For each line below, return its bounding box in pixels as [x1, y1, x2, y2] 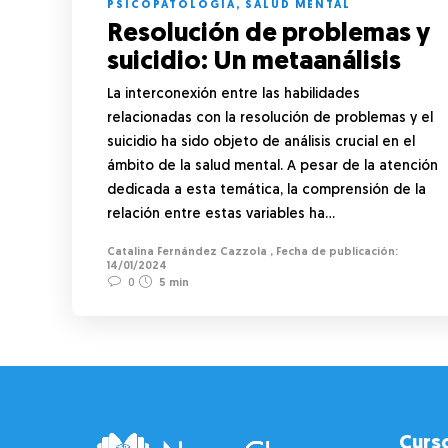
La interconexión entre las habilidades [107, 86, 360, 102]
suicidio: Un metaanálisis [107, 48, 406, 76]
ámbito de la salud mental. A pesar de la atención [107, 158, 438, 174]
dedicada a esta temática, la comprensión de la [107, 182, 426, 198]
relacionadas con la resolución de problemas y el [107, 110, 433, 126]
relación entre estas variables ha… [107, 206, 335, 222]
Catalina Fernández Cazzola [107, 246, 267, 258]
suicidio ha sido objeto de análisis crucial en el [107, 134, 415, 150]
